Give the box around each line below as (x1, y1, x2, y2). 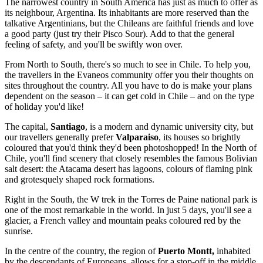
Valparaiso (116, 132, 159, 143)
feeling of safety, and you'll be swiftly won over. (5, 39, 183, 50)
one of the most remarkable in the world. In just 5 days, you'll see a (5, 205, 252, 215)
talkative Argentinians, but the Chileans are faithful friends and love (5, 18, 254, 29)
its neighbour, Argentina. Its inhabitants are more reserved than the (5, 8, 249, 18)
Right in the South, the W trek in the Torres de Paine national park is (5, 194, 257, 205)
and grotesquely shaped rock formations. (5, 174, 157, 185)
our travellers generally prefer (5, 132, 116, 143)
